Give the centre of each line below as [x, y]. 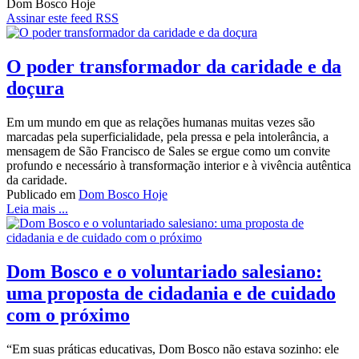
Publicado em [41, 194]
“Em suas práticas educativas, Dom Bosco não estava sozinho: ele [173, 349]
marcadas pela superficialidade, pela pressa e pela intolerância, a [167, 136]
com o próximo [68, 315]
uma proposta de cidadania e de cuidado [171, 293]
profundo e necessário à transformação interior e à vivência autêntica [179, 165]
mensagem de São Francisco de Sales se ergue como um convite [168, 151]
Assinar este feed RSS [63, 18]
